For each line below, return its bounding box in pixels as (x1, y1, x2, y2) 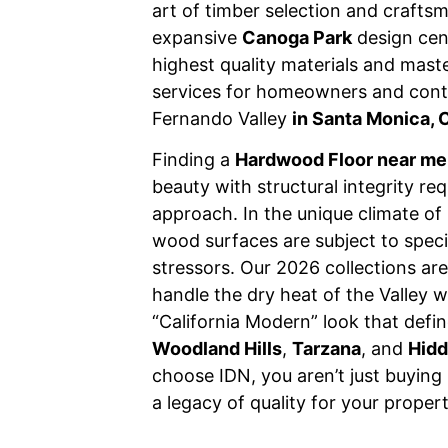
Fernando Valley (152, 108, 292, 129)
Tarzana (292, 338, 361, 360)
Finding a (152, 149, 235, 171)
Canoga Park (242, 27, 352, 48)
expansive (152, 27, 242, 48)
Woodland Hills (152, 338, 282, 360)
